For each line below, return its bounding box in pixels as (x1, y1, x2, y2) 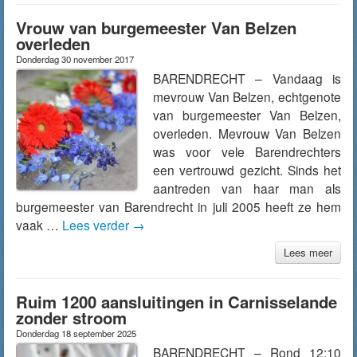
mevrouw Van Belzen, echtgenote (153, 88, 341, 105)
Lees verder (62, 216, 132, 233)
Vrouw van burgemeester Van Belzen (16, 16, 296, 39)
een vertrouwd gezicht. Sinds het (153, 161, 341, 178)
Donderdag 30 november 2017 (16, 53, 134, 65)
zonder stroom (16, 306, 127, 329)
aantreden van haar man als (153, 179, 341, 197)
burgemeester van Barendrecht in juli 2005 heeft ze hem (16, 198, 341, 215)
